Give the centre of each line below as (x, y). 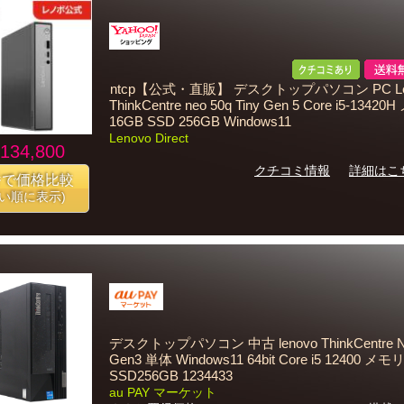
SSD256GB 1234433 (171, 376)
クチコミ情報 (292, 170)
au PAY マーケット (163, 392)
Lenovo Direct (149, 138)
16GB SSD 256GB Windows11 (200, 122)
